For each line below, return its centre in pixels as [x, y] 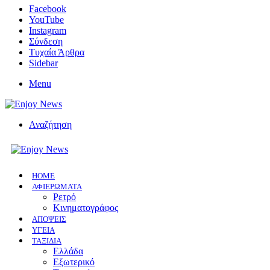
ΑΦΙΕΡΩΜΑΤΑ [57, 187]
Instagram [48, 30]
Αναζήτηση [50, 124]
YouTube [46, 20]
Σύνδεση [46, 41]
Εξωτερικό [74, 262]
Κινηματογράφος [86, 208]
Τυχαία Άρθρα [57, 52]
